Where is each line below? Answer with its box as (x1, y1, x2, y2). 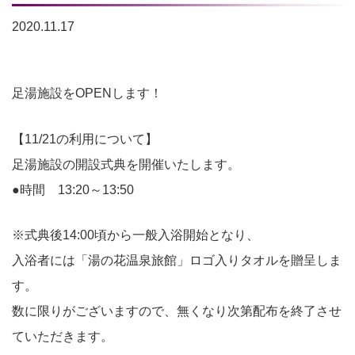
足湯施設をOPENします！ (12, 86, 162, 100)
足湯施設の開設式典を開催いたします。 (12, 157, 240, 171)
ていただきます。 (12, 330, 113, 344)
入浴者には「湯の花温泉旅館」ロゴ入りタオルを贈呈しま (12, 254, 342, 268)
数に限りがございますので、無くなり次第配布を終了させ (12, 304, 342, 319)
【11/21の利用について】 (12, 132, 158, 146)
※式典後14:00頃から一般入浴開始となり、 (12, 228, 259, 242)
